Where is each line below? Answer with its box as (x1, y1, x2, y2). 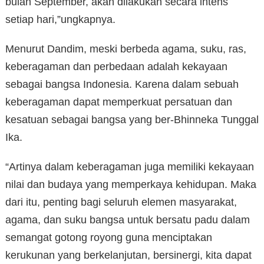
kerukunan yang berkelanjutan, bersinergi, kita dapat (5, 249, 252, 262)
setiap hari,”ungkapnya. (5, 14, 115, 26)
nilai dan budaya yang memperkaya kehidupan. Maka (5, 179, 256, 191)
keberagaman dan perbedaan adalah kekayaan (5, 61, 227, 73)
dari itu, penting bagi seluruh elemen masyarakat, (5, 196, 237, 209)
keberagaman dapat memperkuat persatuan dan (5, 96, 232, 108)
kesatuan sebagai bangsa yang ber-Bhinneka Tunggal (5, 114, 259, 126)
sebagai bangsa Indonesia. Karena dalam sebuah (5, 78, 239, 91)
